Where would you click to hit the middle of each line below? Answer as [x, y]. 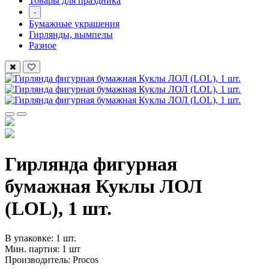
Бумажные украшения [74, 24]
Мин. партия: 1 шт [43, 249]
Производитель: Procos [52, 259]
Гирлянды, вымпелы [71, 35]
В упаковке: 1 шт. [41, 238]
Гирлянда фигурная [91, 164]
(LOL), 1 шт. [58, 209]
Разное [43, 45]
